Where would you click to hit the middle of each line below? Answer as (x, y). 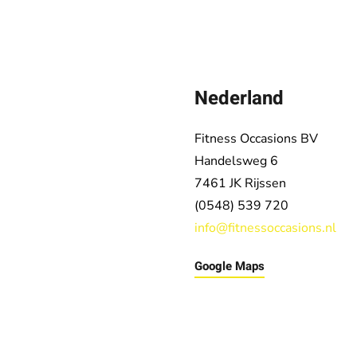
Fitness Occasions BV (256, 139)
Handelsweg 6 (236, 161)
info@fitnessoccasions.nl (265, 228)
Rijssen (265, 184)
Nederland (239, 99)
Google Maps (229, 267)
